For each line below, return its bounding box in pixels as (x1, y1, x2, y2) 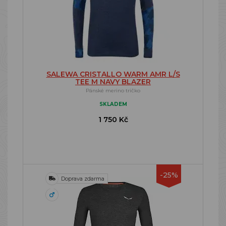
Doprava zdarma (61, 175, 104, 182)
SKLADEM (99, 101, 127, 107)
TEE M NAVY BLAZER (75, 77, 151, 86)
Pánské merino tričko (86, 87, 140, 94)
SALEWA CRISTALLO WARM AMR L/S (46, 70, 180, 79)
